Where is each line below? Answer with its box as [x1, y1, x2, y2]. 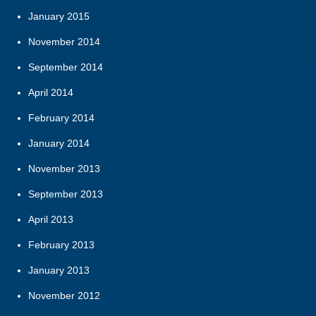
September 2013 [28, 188, 103, 200]
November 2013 [28, 163, 100, 175]
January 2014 [28, 138, 90, 150]
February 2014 [28, 112, 95, 124]
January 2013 [28, 265, 90, 276]
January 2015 [28, 11, 90, 23]
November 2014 [28, 36, 100, 48]
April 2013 [28, 214, 73, 226]
